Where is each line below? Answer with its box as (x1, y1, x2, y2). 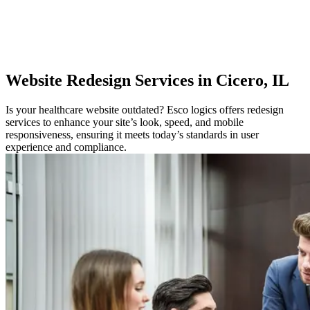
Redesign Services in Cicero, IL (62, 71, 289, 89)
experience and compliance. (6, 140, 127, 153)
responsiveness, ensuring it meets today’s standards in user (6, 128, 259, 140)
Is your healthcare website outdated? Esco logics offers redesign (6, 103, 284, 116)
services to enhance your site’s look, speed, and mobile (6, 116, 244, 128)
